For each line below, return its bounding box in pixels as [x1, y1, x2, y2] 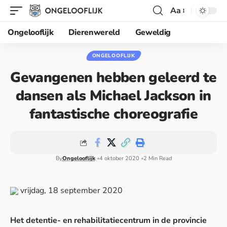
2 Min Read [143, 155, 172, 162]
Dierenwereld [68, 27, 120, 38]
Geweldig [135, 27, 171, 38]
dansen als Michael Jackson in [16, 86, 211, 105]
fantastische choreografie [29, 104, 198, 124]
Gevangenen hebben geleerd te [10, 68, 217, 87]
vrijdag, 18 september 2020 [18, 184, 123, 196]
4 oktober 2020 [99, 155, 139, 162]
